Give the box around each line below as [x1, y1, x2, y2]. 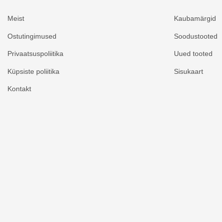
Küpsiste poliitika [7, 67, 59, 75]
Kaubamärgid [174, 14, 216, 23]
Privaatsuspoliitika [7, 50, 63, 58]
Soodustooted [174, 32, 218, 40]
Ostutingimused [7, 32, 56, 40]
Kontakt [7, 85, 31, 93]
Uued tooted [174, 50, 213, 58]
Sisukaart [174, 67, 203, 75]
